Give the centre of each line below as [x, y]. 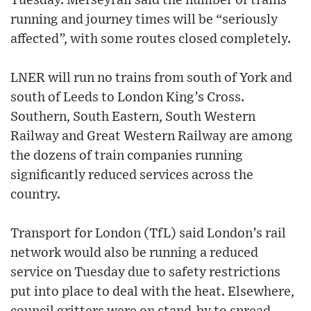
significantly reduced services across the [132, 175]
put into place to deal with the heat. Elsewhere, [152, 292]
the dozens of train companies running [127, 155]
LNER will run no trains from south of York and [151, 78]
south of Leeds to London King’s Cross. [127, 97]
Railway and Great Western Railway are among [152, 136]
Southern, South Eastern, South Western [133, 117]
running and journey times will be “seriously [144, 19]
